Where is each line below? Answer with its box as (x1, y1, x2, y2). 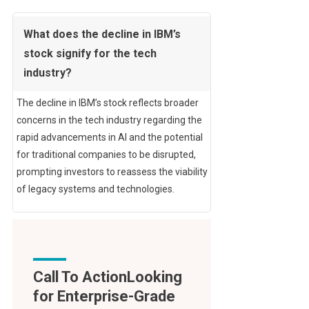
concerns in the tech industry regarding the (16, 114, 202, 126)
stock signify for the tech (23, 47, 157, 61)
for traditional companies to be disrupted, (16, 149, 196, 161)
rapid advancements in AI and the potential (16, 132, 203, 143)
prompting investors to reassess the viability (16, 166, 208, 178)
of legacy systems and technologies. (16, 183, 175, 195)
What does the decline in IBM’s (23, 28, 181, 41)
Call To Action (32, 268, 127, 286)
